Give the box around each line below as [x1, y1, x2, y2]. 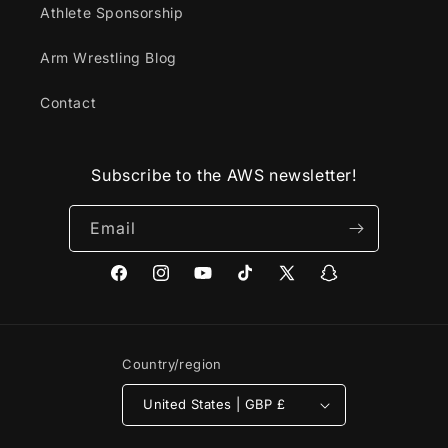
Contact [40, 93, 97, 111]
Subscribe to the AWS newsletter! [91, 164, 357, 185]
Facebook [108, 275, 178, 293]
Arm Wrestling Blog [40, 48, 177, 66]
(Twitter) [276, 300, 337, 318]
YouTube [192, 275, 254, 293]
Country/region [122, 355, 222, 372]
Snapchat [318, 275, 386, 293]
